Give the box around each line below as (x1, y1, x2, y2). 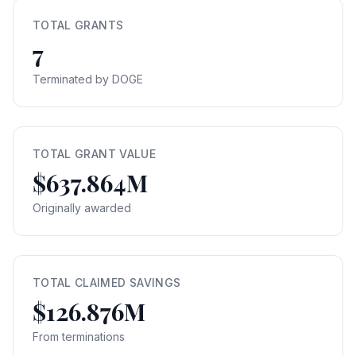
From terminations (33, 330, 125, 343)
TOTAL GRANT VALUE (33, 147, 156, 161)
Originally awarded (33, 201, 131, 215)
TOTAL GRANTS (33, 18, 124, 32)
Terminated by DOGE (33, 72, 143, 86)
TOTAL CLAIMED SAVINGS (33, 276, 181, 289)
